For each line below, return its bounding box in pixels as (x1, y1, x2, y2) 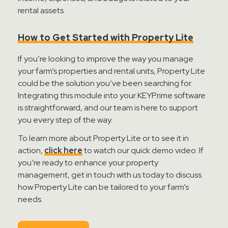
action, (18, 145, 44, 156)
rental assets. (18, 5, 65, 16)
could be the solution (18, 78, 96, 89)
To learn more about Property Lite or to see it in (18, 133, 189, 144)
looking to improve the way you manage (47, 53, 193, 64)
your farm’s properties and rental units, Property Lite (18, 66, 205, 76)
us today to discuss (131, 169, 202, 180)
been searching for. (121, 78, 192, 89)
